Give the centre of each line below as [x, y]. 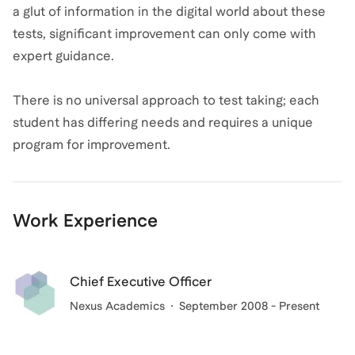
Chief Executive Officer [141, 282]
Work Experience [85, 220]
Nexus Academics [117, 306]
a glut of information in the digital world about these [169, 11]
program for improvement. [92, 145]
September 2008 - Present [249, 306]
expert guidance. [63, 56]
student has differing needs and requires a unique [163, 122]
